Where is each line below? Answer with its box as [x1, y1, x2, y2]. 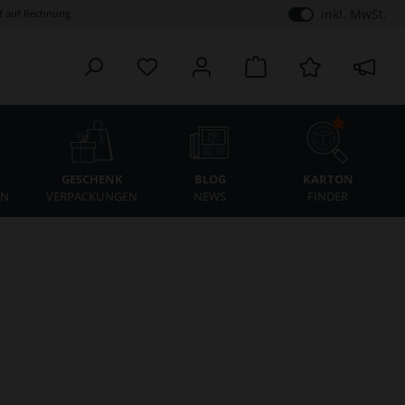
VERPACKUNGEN [46, 188, 138, 205]
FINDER [307, 188, 349, 205]
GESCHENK [61, 171, 123, 188]
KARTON [302, 171, 353, 188]
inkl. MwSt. [321, 5, 387, 24]
